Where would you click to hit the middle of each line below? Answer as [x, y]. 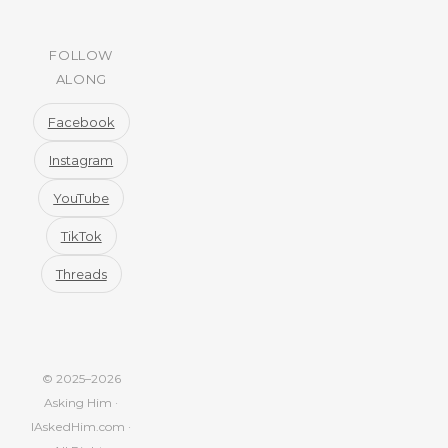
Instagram [81, 159]
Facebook [81, 121]
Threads [81, 273]
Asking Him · [81, 402]
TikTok [81, 235]
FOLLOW [81, 54]
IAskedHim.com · [81, 426]
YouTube [81, 197]
